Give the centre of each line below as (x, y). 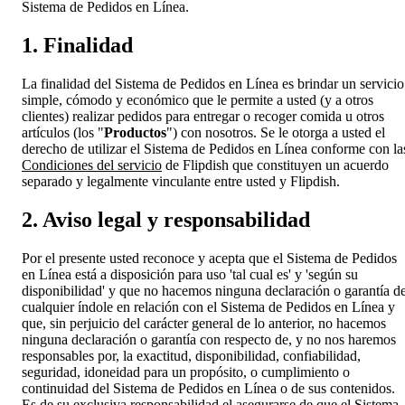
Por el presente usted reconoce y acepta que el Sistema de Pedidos (209, 258)
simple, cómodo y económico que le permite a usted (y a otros (198, 99)
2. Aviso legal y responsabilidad (166, 219)
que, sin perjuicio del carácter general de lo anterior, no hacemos (204, 323)
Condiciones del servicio (92, 165)
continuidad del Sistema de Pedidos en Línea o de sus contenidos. (208, 388)
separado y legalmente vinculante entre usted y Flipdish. (181, 181)
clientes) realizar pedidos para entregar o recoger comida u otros (203, 116)
